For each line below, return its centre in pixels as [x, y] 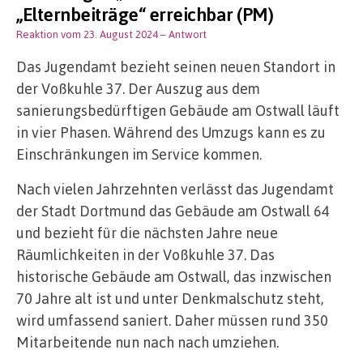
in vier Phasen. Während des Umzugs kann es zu [171, 132]
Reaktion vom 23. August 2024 [87, 34]
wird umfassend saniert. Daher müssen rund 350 [172, 320]
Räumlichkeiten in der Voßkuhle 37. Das [145, 255]
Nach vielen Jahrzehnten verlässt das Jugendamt [175, 189]
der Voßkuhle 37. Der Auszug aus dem [138, 89]
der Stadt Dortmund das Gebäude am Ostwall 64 [173, 211]
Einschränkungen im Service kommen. [139, 154]
